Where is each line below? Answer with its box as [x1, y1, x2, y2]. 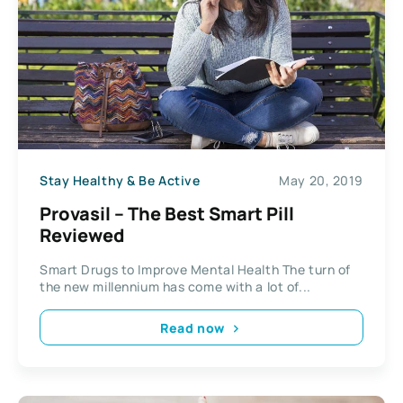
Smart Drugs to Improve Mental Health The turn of [40, 261, 351, 279]
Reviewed [40, 223, 125, 248]
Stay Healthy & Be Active [40, 171, 201, 189]
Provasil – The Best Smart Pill [40, 201, 294, 227]
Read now [160, 318, 225, 336]
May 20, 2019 [279, 171, 363, 189]
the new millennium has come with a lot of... [40, 278, 311, 296]
